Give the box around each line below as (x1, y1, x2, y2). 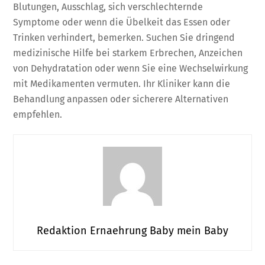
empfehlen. (13, 108, 63, 120)
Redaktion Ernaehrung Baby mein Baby (37, 224, 228, 238)
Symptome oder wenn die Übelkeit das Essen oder (13, 16, 231, 28)
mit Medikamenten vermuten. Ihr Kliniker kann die (13, 77, 231, 89)
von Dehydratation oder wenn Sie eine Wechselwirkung (13, 62, 248, 74)
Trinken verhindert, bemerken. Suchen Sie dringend (13, 31, 235, 43)
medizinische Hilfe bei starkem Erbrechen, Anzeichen (13, 47, 243, 59)
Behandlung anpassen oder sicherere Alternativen (13, 93, 229, 105)
